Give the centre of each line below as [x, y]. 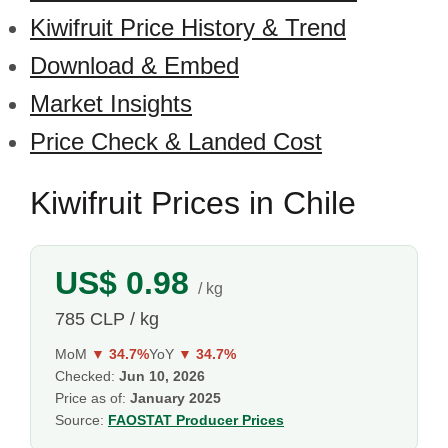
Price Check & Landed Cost [176, 141]
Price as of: [92, 398]
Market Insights [111, 103]
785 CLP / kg [107, 319]
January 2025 [175, 398]
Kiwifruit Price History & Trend [188, 27]
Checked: [87, 376]
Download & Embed [134, 65]
